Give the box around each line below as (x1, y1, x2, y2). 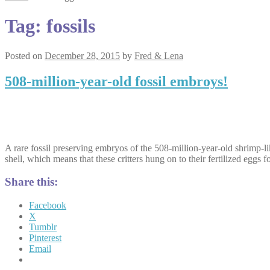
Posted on (5, 50, 45, 61)
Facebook (29, 200, 66, 211)
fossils (46, 15, 95, 37)
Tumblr (29, 222, 57, 233)
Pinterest (29, 233, 61, 243)
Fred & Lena (134, 50, 183, 61)
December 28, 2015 (45, 50, 120, 61)
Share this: (5, 175, 58, 189)
